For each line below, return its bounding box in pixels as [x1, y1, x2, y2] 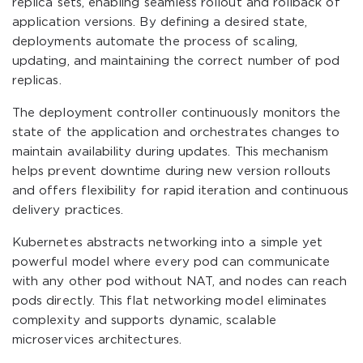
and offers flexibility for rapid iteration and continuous [12, 186, 348, 196]
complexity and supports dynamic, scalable [12, 315, 276, 326]
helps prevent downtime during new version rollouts [12, 166, 331, 177]
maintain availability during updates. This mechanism [12, 147, 329, 157]
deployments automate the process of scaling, [12, 36, 297, 47]
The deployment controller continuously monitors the [12, 108, 341, 118]
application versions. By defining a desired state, [12, 17, 308, 28]
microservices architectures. [12, 335, 181, 345]
